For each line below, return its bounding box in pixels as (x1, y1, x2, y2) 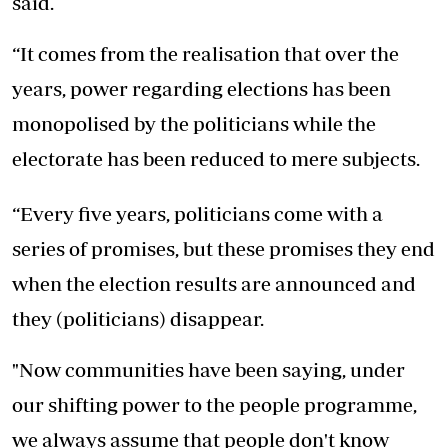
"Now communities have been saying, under (12, 357, 405, 381)
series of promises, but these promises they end (12, 236, 435, 260)
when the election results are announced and (12, 271, 416, 295)
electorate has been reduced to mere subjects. (12, 146, 420, 170)
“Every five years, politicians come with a (12, 201, 383, 225)
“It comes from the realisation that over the (12, 41, 399, 65)
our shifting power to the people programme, (12, 392, 417, 416)
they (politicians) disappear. (12, 306, 264, 330)
